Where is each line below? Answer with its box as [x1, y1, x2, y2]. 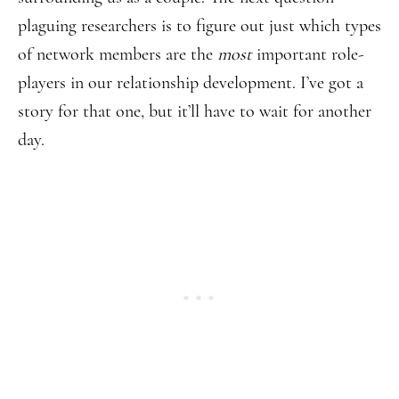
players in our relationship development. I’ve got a [18, 71, 363, 94]
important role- [256, 43, 363, 65]
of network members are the [18, 43, 217, 65]
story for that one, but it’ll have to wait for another [18, 100, 371, 122]
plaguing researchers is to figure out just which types [18, 14, 381, 37]
